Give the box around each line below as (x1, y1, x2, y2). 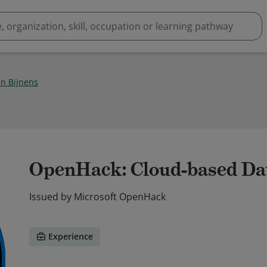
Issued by (29, 190, 72, 203)
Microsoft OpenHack (74, 190, 166, 203)
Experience (48, 231, 93, 242)
